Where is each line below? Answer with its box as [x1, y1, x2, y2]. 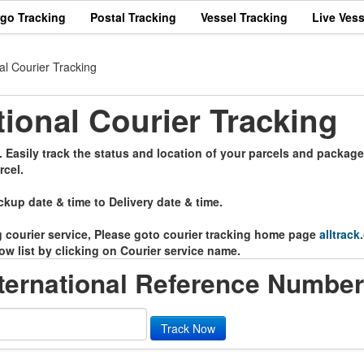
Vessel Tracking [201, 9, 288, 25]
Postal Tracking [90, 9, 176, 25]
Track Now [161, 320, 215, 336]
